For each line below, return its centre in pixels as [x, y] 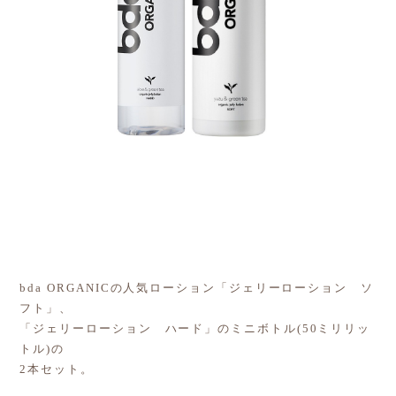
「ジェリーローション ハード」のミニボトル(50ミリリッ [195, 328]
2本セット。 [57, 369]
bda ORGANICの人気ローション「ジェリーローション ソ [197, 287]
